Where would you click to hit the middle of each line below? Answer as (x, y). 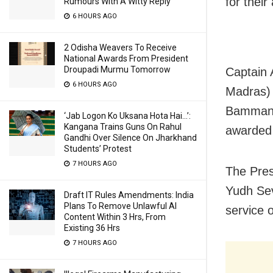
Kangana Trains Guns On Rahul (123, 127)
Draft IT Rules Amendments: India (129, 195)
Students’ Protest (98, 149)
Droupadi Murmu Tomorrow (117, 69)
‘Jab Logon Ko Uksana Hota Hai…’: (127, 116)
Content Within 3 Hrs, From (115, 217)
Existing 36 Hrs (92, 228)
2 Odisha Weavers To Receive (120, 48)
